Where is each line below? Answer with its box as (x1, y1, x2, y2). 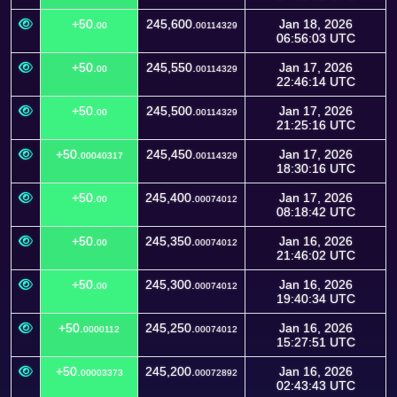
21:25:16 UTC (276, 118, 355, 132)
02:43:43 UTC (276, 378, 355, 393)
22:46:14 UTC (276, 74, 355, 89)
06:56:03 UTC (276, 31, 355, 45)
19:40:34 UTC (276, 292, 355, 306)
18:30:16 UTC (276, 161, 355, 175)
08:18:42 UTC (276, 205, 355, 219)
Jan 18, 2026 (278, 17, 353, 31)
